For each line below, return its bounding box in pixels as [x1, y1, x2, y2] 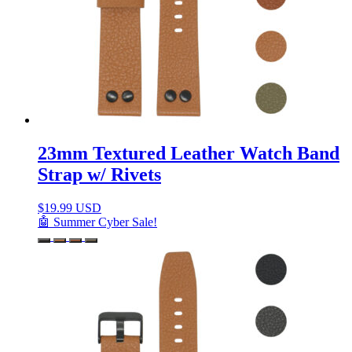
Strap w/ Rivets [38, 164, 161, 185]
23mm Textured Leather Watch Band [38, 143, 339, 164]
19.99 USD [44, 201, 101, 215]
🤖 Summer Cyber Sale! [38, 215, 157, 229]
